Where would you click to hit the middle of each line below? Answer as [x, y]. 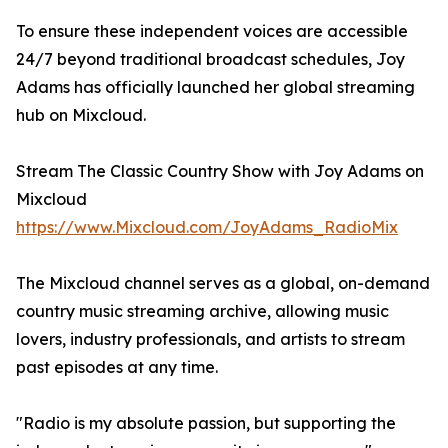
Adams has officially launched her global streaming [215, 87]
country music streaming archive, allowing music [202, 311]
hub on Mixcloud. [81, 115]
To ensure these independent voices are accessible [212, 31]
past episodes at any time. [117, 367]
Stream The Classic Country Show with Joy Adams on [220, 171]
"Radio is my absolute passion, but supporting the [206, 423]
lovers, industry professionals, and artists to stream [210, 339]
